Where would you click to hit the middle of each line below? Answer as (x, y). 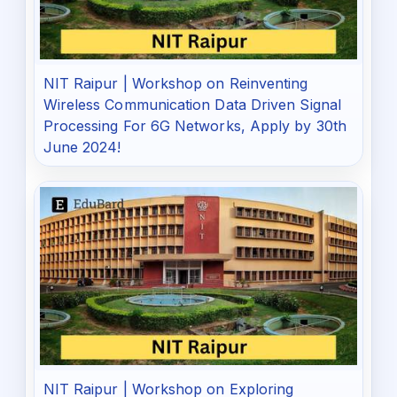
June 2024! (82, 147)
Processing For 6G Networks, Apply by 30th (195, 125)
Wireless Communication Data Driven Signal (192, 104)
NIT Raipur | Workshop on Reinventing (175, 83)
